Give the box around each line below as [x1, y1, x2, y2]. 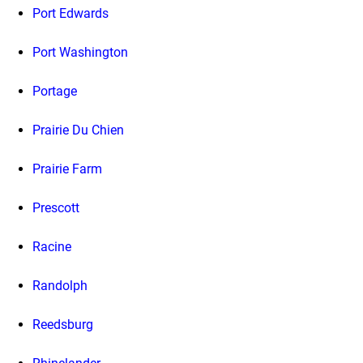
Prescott [32, 200, 79, 216]
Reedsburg [32, 317, 93, 333]
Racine [32, 239, 71, 255]
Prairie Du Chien [32, 122, 124, 139]
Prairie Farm [32, 161, 102, 177]
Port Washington [32, 45, 128, 61]
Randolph [32, 278, 88, 294]
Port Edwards [32, 6, 109, 22]
